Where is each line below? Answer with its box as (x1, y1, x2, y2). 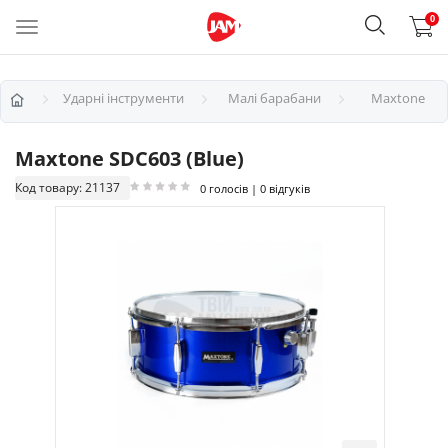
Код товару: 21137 (15, 179, 120, 196)
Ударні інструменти (63, 89, 184, 107)
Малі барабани (228, 89, 321, 107)
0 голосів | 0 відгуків (200, 180, 310, 196)
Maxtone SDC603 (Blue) (15, 145, 244, 172)
